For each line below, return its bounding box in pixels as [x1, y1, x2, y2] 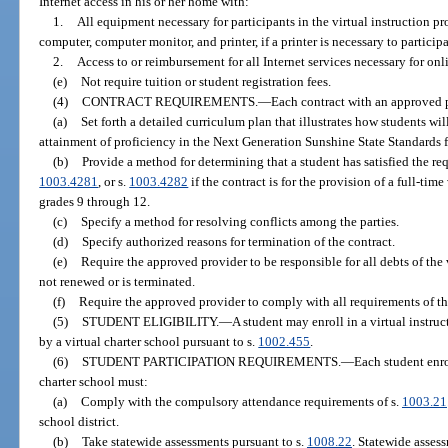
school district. [39, 414, 120, 430]
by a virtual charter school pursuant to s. [39, 334, 259, 350]
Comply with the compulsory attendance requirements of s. [80, 394, 402, 410]
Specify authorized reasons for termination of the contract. [81, 234, 395, 250]
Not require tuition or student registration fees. [80, 74, 331, 90]
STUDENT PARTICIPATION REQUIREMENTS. [81, 354, 341, 370]
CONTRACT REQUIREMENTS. [81, 94, 258, 110]
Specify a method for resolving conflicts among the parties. [80, 214, 399, 230]
